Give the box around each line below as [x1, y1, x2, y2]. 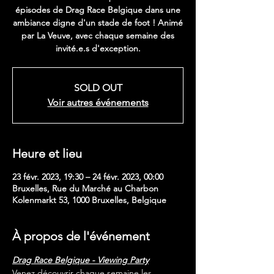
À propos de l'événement [12, 229, 150, 243]
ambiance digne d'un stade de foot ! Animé [13, 17, 183, 28]
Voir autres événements [47, 97, 149, 108]
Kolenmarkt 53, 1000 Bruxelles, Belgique [12, 194, 166, 206]
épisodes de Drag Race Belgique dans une [15, 4, 180, 15]
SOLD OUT [73, 82, 122, 94]
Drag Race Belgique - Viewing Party [12, 254, 149, 265]
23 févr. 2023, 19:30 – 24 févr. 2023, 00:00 [12, 171, 163, 182]
